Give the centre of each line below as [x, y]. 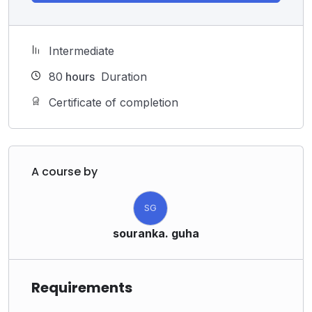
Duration [122, 76]
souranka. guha [156, 233]
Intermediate [81, 50]
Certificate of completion [114, 102]
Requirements [82, 287]
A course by [64, 171]
